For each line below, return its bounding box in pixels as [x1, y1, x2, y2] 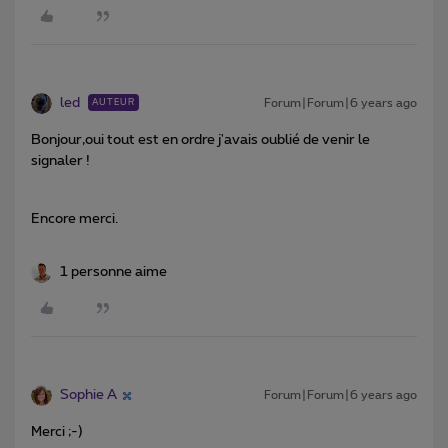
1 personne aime [60, 265, 167, 280]
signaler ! [31, 154, 90, 169]
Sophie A [60, 388, 117, 403]
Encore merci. [31, 212, 118, 227]
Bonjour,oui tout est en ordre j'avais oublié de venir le [31, 133, 370, 148]
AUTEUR [92, 98, 135, 108]
